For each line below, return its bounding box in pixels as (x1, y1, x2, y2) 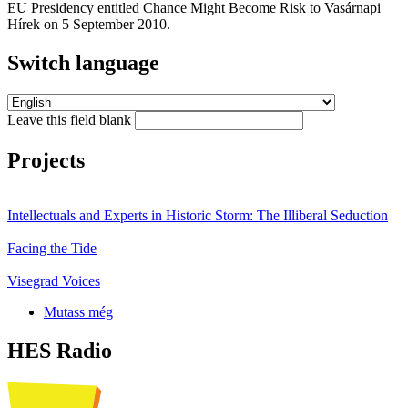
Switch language (7, 51, 159, 76)
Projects (7, 148, 85, 172)
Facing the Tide (7, 240, 97, 256)
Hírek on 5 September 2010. (7, 16, 170, 33)
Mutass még (44, 303, 113, 320)
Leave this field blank (7, 112, 135, 128)
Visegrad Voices (7, 272, 100, 289)
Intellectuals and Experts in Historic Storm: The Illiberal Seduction (7, 207, 388, 223)
